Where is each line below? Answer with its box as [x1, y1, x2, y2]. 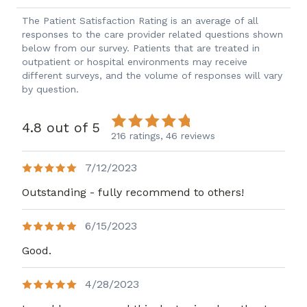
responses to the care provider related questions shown [22, 29, 283, 40]
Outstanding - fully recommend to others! [22, 186, 244, 199]
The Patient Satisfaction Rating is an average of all [22, 15, 258, 27]
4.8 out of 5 [22, 119, 100, 136]
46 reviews [166, 130, 215, 142]
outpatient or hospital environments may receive [22, 56, 247, 68]
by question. [22, 84, 79, 95]
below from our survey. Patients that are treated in [22, 42, 260, 54]
